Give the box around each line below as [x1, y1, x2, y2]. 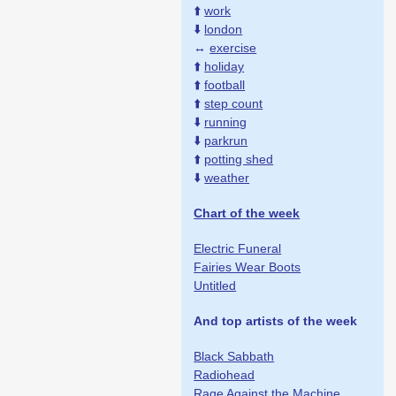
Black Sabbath [194, 349, 275, 364]
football [204, 77, 246, 92]
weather [204, 170, 250, 185]
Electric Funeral [194, 241, 282, 256]
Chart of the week [194, 205, 301, 220]
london [204, 21, 243, 36]
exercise [209, 40, 257, 55]
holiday [204, 58, 245, 73]
